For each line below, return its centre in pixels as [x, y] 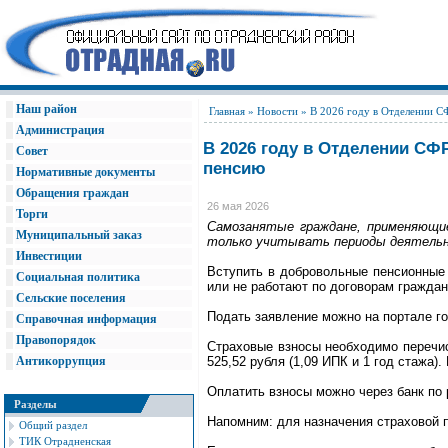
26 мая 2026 [238, 206]
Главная [227, 111]
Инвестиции [49, 256]
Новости [277, 111]
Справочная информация [86, 319]
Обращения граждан [72, 193]
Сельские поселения [71, 298]
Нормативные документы [85, 172]
